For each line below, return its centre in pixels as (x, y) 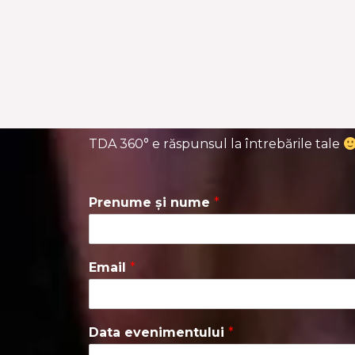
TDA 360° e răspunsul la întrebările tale (216, 144)
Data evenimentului (158, 333)
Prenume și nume (151, 203)
